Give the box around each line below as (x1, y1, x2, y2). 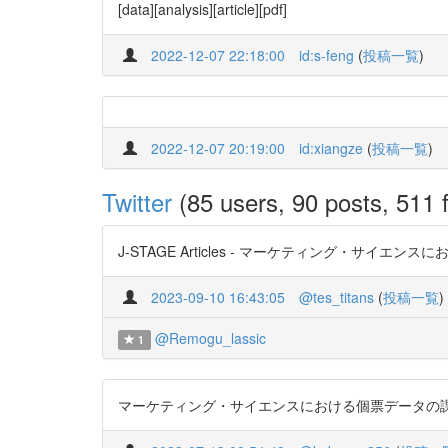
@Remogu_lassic (154, 328, 266, 348)
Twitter (102, 184, 172, 219)
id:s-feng (299, 45, 354, 65)
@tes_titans (299, 287, 374, 307)
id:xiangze (299, 138, 363, 158)
